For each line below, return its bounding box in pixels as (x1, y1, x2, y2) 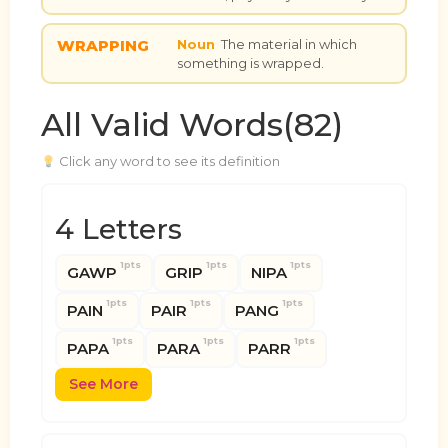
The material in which (220, 35, 357, 52)
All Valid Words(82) (41, 105, 343, 145)
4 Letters (55, 212, 182, 247)
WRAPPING (56, 35, 149, 55)
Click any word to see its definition (55, 153, 280, 170)
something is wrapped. (176, 54, 324, 71)
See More (69, 375, 138, 394)
